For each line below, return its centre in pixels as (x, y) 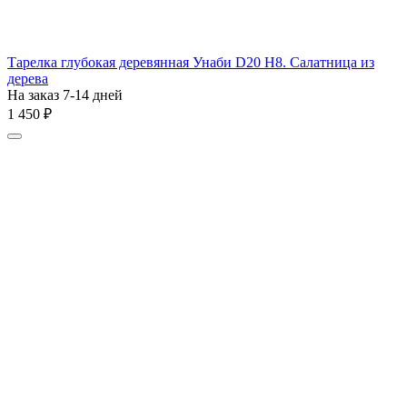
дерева (28, 78)
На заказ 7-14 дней (65, 94)
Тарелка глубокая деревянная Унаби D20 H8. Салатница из (191, 62)
